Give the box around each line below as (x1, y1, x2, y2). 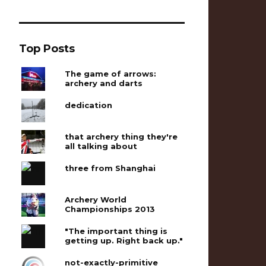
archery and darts (65, 78, 143, 88)
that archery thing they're (65, 131, 178, 141)
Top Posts (19, 42, 75, 55)
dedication (65, 100, 113, 110)
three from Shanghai (65, 163, 156, 173)
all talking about (65, 141, 138, 151)
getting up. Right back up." (65, 235, 183, 245)
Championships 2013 (65, 204, 156, 214)
